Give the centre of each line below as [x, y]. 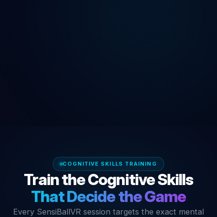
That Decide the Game [108, 196]
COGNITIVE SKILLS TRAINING [110, 163]
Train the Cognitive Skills [108, 179]
